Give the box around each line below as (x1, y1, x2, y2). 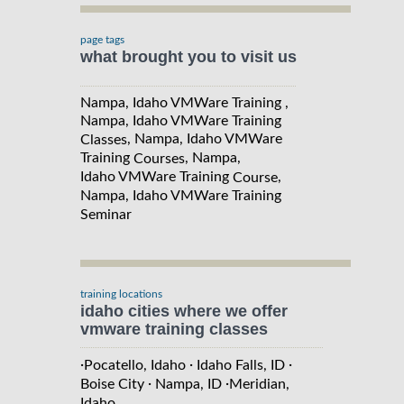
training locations (80, 288, 162, 299)
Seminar (80, 207, 132, 222)
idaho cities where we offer (80, 301, 288, 320)
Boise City (80, 376, 144, 391)
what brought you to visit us (80, 48, 297, 67)
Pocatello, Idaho (84, 357, 186, 372)
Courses (133, 151, 185, 166)
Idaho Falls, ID (197, 357, 285, 372)
